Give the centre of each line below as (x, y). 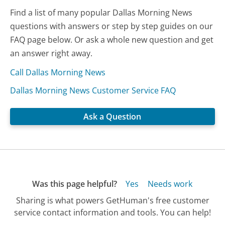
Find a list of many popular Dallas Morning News (101, 12)
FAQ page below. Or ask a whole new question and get (112, 39)
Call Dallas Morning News (58, 72)
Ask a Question (113, 116)
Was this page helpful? (74, 184)
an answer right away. (51, 53)
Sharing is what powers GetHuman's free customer (113, 201)
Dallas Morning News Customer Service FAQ (93, 90)
